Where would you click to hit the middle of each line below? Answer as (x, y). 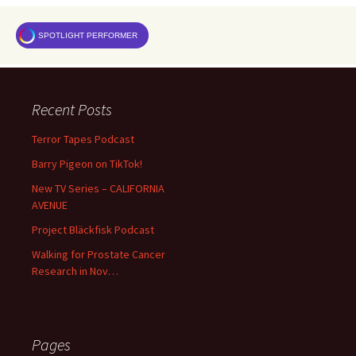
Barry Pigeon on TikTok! (87, 164)
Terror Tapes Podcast (83, 139)
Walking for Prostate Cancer (99, 255)
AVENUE (50, 205)
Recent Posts (72, 110)
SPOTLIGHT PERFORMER (88, 35)
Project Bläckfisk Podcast (93, 230)
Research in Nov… (75, 271)
